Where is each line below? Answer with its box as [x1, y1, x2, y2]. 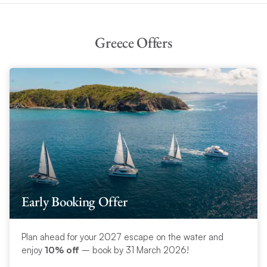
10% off [44, 244, 79, 256]
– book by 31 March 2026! [79, 244, 189, 256]
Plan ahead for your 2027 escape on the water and [21, 231, 223, 243]
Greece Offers [95, 33, 172, 52]
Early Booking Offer [21, 192, 128, 210]
